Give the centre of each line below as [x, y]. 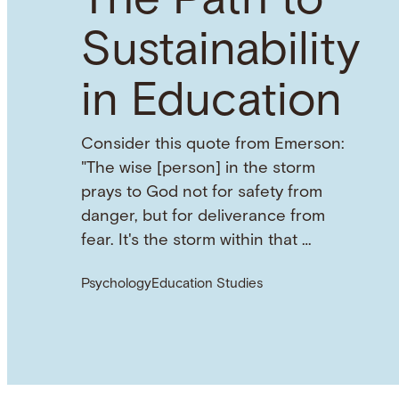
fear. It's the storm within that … [195, 241]
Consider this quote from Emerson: [212, 145]
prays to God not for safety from [201, 193]
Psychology [116, 285]
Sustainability [220, 53]
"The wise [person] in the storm [198, 169]
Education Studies [207, 285]
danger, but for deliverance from [203, 217]
